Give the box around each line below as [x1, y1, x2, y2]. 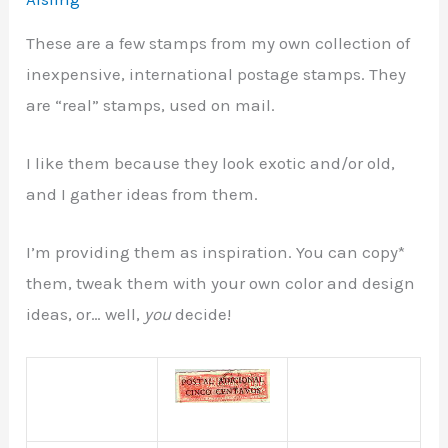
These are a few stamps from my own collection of [26, 32, 411, 53]
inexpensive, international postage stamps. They [26, 63, 407, 84]
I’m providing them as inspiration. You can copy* [26, 242, 406, 263]
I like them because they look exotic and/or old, [26, 152, 396, 173]
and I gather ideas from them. [26, 183, 259, 204]
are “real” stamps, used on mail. [26, 94, 276, 115]
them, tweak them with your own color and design [26, 273, 416, 294]
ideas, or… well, [26, 304, 145, 325]
